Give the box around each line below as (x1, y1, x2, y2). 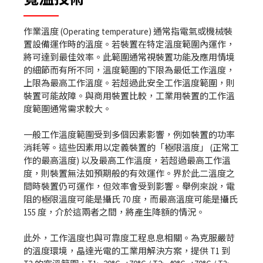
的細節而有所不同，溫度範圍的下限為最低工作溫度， (23, 65, 235, 76)
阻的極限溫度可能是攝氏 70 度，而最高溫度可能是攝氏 (23, 194, 238, 205)
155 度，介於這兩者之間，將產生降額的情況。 (23, 207, 207, 218)
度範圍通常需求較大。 (23, 103, 112, 114)
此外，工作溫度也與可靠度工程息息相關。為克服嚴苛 (23, 232, 235, 244)
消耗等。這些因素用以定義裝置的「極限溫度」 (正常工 (23, 142, 239, 153)
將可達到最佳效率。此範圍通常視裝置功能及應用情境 (23, 52, 235, 63)
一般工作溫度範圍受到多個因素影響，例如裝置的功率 (23, 129, 235, 140)
